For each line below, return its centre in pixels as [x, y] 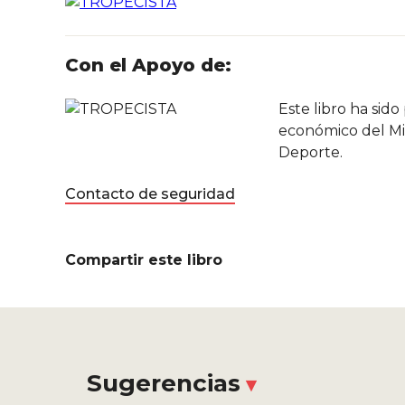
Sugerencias [164, 384]
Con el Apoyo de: [148, 65]
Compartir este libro [144, 260]
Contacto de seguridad [150, 194]
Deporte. [310, 153]
